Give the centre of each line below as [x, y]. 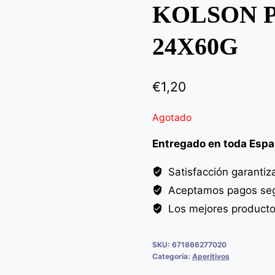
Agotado [172, 117]
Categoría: [172, 256]
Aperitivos [211, 256]
